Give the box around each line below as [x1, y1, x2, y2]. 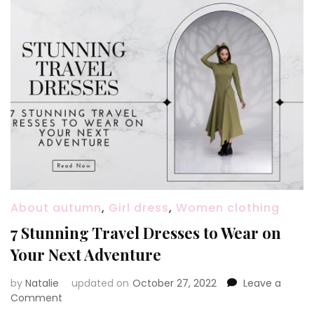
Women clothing [176, 199, 280, 216]
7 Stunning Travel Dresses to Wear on [11, 221, 281, 243]
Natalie [25, 275, 59, 290]
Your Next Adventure [11, 243, 161, 265]
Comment [11, 290, 62, 305]
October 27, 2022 [132, 275, 217, 290]
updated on [71, 275, 129, 290]
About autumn [11, 199, 102, 216]
